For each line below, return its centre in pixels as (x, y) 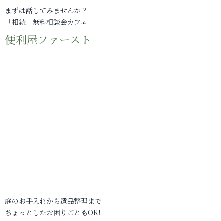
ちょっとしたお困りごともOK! (53, 212)
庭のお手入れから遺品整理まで (53, 201)
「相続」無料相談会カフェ (46, 22)
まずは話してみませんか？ (46, 10)
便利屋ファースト (48, 39)
